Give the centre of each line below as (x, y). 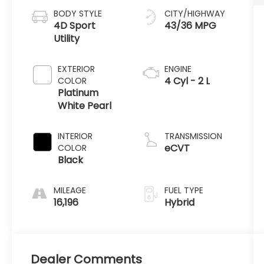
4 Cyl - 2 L (187, 81)
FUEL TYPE (184, 191)
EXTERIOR (77, 69)
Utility (67, 39)
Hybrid (179, 203)
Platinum (78, 93)
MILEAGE (70, 191)
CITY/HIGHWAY (194, 14)
